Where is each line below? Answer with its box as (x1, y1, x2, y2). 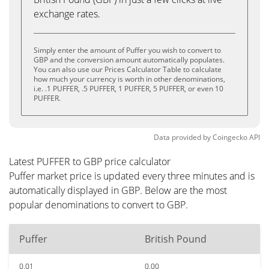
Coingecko (213, 132, 247, 142)
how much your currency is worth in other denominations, (34, 74, 225, 84)
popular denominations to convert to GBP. (9, 198, 188, 211)
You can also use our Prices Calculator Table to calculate (34, 64, 222, 74)
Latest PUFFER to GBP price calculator (9, 155, 171, 168)
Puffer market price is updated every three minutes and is (9, 169, 255, 183)
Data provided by (154, 132, 211, 142)
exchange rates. (34, 7, 100, 20)
